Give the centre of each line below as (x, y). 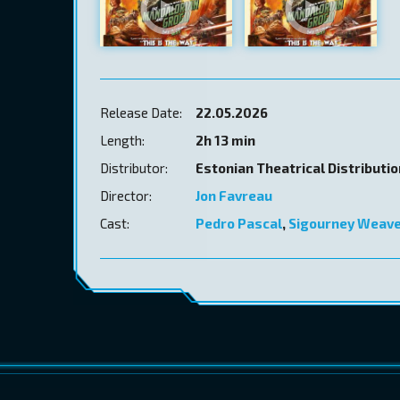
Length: (122, 141)
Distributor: (134, 168)
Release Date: (141, 113)
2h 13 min (225, 141)
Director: (126, 196)
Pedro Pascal (239, 224)
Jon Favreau (234, 196)
